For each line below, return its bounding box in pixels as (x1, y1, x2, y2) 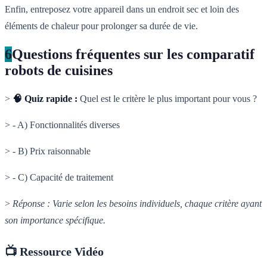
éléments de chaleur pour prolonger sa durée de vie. (5, 21, 198, 32)
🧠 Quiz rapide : (13, 94, 77, 104)
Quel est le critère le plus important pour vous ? (77, 94, 257, 104)
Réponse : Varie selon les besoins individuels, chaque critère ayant (13, 198, 262, 209)
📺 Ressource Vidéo (5, 245, 104, 259)
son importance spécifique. (5, 215, 105, 226)
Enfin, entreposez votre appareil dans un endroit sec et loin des (5, 4, 239, 15)
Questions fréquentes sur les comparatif (12, 46, 254, 63)
